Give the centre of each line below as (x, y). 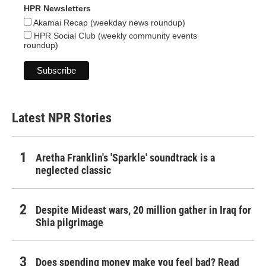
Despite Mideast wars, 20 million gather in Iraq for (143, 210)
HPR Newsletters (57, 9)
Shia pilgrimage (69, 223)
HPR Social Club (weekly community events (114, 36)
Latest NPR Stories (62, 118)
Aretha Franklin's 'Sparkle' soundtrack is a (125, 158)
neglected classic (73, 170)
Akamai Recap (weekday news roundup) (108, 23)
